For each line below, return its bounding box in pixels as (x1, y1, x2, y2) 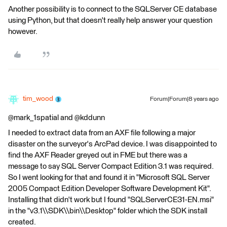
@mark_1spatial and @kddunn (8, 114, 105, 122)
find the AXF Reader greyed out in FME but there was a (8, 152, 187, 159)
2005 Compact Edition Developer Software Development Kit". (8, 185, 211, 193)
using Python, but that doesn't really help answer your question (8, 17, 212, 24)
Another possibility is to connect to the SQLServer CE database (8, 6, 217, 13)
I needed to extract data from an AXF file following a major (8, 129, 196, 137)
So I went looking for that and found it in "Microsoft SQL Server (8, 174, 210, 181)
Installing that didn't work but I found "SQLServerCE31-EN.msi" (8, 196, 214, 204)
